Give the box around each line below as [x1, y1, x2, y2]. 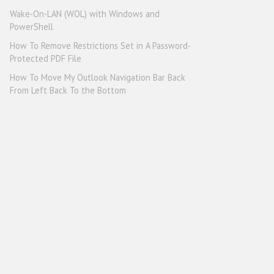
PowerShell [10, 21, 53, 32]
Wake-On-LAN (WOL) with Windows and [10, 8, 160, 20]
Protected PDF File [10, 53, 81, 64]
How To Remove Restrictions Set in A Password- [10, 40, 191, 51]
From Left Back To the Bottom [10, 84, 126, 96]
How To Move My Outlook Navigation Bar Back [10, 72, 185, 83]
